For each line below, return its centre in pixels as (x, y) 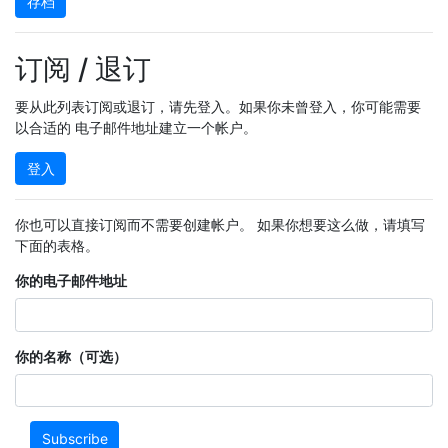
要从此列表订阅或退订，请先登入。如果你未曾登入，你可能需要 (218, 106)
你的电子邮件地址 (71, 281)
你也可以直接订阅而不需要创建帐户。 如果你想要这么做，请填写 (220, 225)
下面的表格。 (57, 246)
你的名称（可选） (71, 356)
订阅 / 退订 (83, 68)
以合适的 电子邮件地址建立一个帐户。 (136, 127)
